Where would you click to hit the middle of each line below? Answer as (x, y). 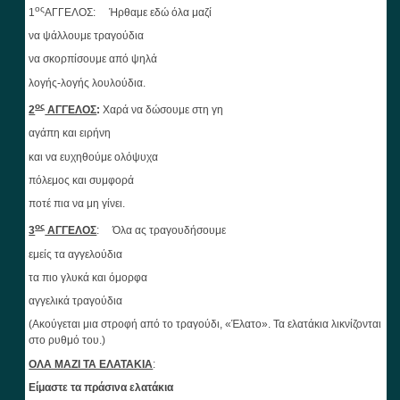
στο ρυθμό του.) (67, 341)
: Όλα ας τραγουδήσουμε (162, 231)
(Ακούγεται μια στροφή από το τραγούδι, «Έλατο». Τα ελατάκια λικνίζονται (205, 325)
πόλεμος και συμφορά (82, 180)
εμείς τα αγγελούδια (76, 254)
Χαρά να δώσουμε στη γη (163, 109)
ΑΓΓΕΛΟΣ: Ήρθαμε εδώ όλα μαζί (129, 12)
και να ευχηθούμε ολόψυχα (94, 157)
